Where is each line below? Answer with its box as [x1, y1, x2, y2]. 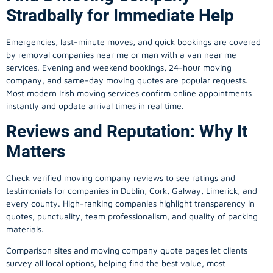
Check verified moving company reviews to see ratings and [6, 172, 235, 183]
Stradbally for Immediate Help [6, 5, 234, 26]
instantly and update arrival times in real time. [6, 101, 184, 112]
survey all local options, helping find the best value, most [6, 257, 225, 268]
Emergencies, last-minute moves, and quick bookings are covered [6, 37, 261, 48]
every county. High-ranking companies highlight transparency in [6, 197, 255, 208]
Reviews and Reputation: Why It [6, 121, 247, 141]
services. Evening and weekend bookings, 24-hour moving [6, 62, 232, 73]
